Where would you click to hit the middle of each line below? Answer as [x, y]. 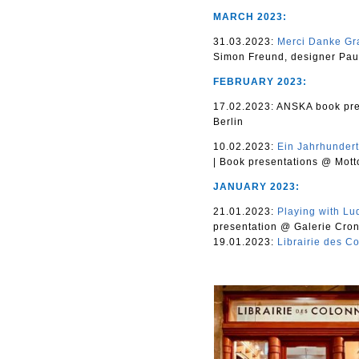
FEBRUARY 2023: [260, 82]
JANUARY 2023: [256, 187]
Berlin [228, 122]
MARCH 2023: [250, 17]
